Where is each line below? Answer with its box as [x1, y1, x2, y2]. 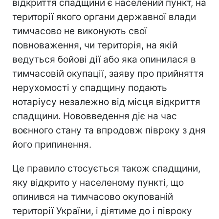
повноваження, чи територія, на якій [12, 40, 177, 51]
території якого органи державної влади [12, 11, 196, 23]
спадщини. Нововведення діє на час [12, 110, 177, 122]
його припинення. [12, 139, 91, 151]
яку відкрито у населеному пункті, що [12, 177, 184, 189]
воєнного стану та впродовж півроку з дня [12, 125, 206, 136]
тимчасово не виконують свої [12, 25, 147, 37]
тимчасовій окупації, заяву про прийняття [12, 68, 204, 80]
